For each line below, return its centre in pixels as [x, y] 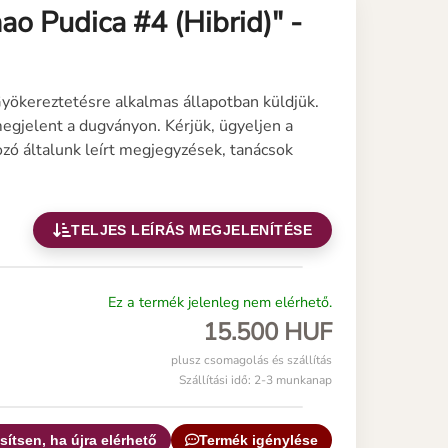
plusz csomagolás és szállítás [251, 359]
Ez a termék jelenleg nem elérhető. [220, 301]
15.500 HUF [267, 331]
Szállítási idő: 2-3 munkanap [255, 379]
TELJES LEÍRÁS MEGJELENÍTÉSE [191, 229]
